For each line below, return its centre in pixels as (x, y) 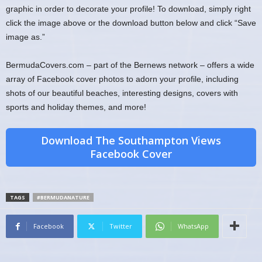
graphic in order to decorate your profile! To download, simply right (128, 8)
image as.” (25, 37)
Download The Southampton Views (131, 140)
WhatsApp (193, 226)
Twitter (121, 226)
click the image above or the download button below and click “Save (131, 23)
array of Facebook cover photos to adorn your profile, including (122, 79)
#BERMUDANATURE (63, 197)
